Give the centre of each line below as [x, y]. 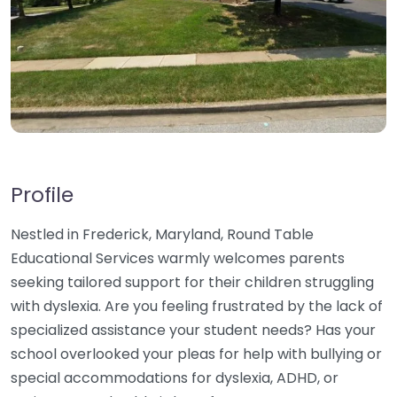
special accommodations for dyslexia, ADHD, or [175, 378]
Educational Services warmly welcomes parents [178, 258]
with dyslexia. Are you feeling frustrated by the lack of [197, 306]
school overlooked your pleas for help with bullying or [196, 354]
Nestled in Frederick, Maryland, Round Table [162, 234]
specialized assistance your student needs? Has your [193, 330]
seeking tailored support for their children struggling [192, 282]
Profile [42, 195]
